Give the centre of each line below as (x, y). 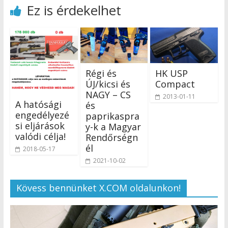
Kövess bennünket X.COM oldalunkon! (98, 188)
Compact (175, 84)
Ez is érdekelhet (74, 10)
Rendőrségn (111, 138)
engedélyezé (42, 115)
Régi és (101, 74)
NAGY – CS (108, 95)
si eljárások (40, 125)
